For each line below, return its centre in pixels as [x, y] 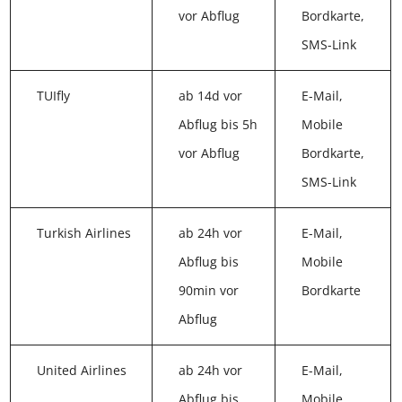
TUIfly [54, 100]
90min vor [205, 294]
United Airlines [82, 374]
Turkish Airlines [84, 237]
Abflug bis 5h [215, 128]
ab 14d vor [207, 100]
